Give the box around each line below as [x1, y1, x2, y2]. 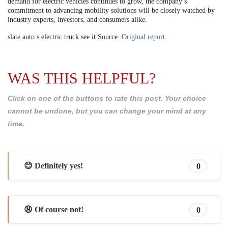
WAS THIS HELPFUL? [8, 69, 156, 87]
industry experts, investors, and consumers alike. [8, 15, 147, 23]
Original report [122, 33, 165, 41]
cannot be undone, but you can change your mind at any [8, 106, 206, 115]
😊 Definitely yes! [24, 161, 83, 170]
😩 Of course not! [24, 205, 83, 214]
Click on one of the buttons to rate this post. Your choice [8, 94, 206, 102]
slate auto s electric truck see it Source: [8, 33, 122, 41]
